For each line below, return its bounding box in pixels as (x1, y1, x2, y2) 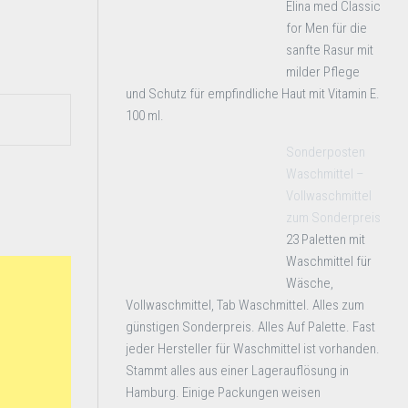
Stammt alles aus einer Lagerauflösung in (126, 362, 349, 379)
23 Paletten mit (286, 231, 365, 248)
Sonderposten (286, 144, 365, 160)
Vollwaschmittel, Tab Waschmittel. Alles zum (126, 297, 364, 313)
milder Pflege (286, 64, 360, 80)
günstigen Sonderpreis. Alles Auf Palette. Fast (126, 319, 375, 335)
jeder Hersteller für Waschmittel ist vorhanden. (126, 341, 380, 357)
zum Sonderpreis (286, 209, 381, 226)
